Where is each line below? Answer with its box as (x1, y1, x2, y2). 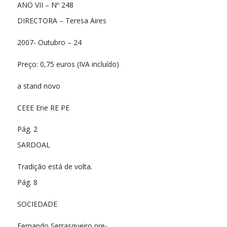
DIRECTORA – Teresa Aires (17, 15, 106, 25)
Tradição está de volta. (17, 162, 92, 172)
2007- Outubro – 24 (17, 37, 82, 47)
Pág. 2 (17, 124, 37, 134)
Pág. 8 (17, 177, 37, 187)
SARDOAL (17, 140, 50, 150)
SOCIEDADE (17, 199, 57, 209)
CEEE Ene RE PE (17, 102, 69, 112)
